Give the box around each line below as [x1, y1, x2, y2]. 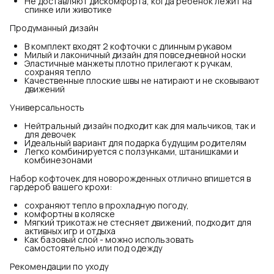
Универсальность [10, 101, 84, 113]
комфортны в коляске [24, 207, 115, 220]
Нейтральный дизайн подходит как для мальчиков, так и [24, 119, 256, 131]
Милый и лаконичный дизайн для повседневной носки [24, 48, 246, 61]
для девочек [24, 128, 76, 140]
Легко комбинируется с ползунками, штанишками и [24, 145, 239, 157]
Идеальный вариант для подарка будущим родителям [24, 136, 246, 149]
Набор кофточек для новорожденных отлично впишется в [10, 172, 251, 184]
